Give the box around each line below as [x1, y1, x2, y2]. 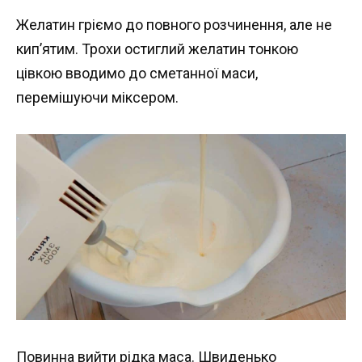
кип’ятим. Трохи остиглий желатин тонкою [16, 40, 298, 57]
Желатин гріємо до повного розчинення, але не [16, 15, 332, 33]
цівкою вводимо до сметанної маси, [16, 64, 258, 82]
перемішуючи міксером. [16, 88, 179, 106]
